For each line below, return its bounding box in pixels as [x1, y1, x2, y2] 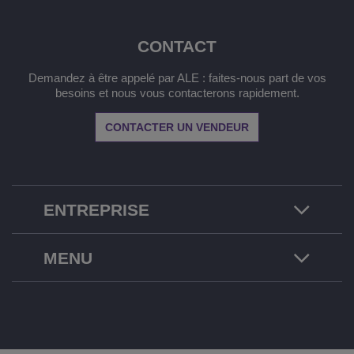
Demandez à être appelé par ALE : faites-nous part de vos [28, 71, 326, 85]
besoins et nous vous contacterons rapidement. [55, 86, 299, 100]
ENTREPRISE [43, 201, 149, 220]
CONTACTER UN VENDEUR [105, 121, 249, 134]
